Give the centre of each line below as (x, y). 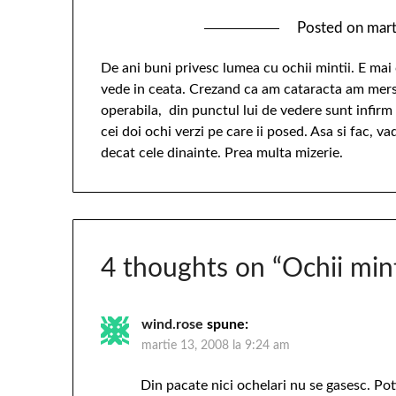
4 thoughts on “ (192, 268)
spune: (228, 324)
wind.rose (173, 324)
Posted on (332, 28)
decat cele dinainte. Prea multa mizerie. (222, 153)
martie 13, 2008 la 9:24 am (216, 345)
